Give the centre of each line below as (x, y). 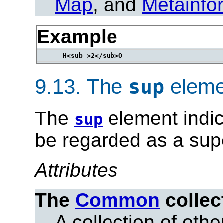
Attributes (76, 170)
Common (117, 200)
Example (77, 37)
